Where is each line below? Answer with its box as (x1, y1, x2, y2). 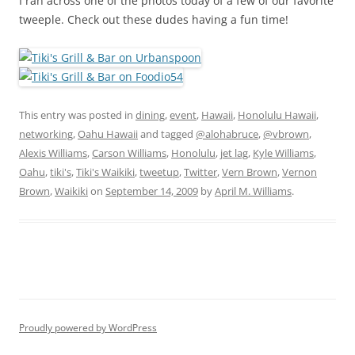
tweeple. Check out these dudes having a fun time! (19, 11, 288, 27)
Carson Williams (92, 145, 166, 160)
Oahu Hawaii (78, 126, 138, 141)
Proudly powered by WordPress (19, 320, 157, 334)
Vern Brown (222, 164, 277, 179)
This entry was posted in (19, 107, 136, 122)
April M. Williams (215, 183, 292, 198)
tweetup (139, 164, 179, 179)
